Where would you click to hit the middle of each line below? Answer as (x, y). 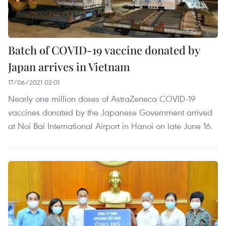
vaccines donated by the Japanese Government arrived (110, 112)
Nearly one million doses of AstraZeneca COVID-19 (102, 98)
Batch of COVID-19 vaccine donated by (104, 50)
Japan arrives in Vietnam (69, 66)
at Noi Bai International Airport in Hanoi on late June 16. (110, 126)
